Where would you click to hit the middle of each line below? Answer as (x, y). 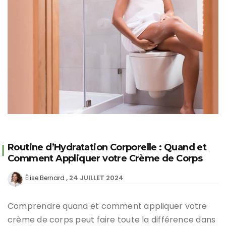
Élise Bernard (45, 178)
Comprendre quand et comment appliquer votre (107, 206)
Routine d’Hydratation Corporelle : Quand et (107, 147)
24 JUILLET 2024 (96, 178)
